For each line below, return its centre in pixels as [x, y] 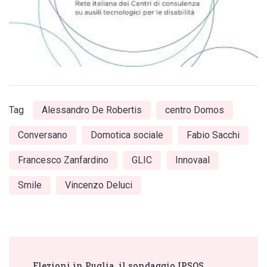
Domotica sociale [127, 135]
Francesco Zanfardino [63, 160]
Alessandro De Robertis [92, 110]
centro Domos [195, 110]
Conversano [43, 135]
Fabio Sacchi [213, 135]
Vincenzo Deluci [99, 185]
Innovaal [193, 160]
